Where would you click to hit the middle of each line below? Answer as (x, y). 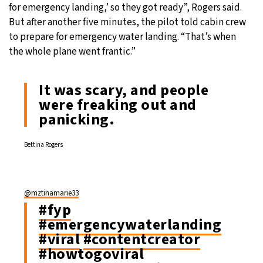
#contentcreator (141, 239)
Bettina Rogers (43, 144)
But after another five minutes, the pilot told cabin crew (127, 22)
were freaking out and (118, 104)
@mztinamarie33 (51, 193)
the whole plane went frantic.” (72, 51)
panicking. (77, 119)
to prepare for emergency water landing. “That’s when (122, 37)
